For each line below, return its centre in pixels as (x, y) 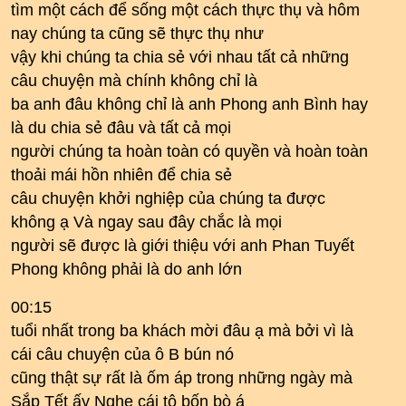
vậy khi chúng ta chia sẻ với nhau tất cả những (180, 57)
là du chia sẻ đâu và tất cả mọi (121, 128)
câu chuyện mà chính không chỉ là (134, 81)
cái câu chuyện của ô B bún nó (122, 354)
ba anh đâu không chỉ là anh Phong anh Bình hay (189, 104)
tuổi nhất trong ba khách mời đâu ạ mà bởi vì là (182, 331)
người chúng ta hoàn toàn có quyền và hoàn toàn (189, 151)
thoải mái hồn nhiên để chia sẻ (121, 175)
